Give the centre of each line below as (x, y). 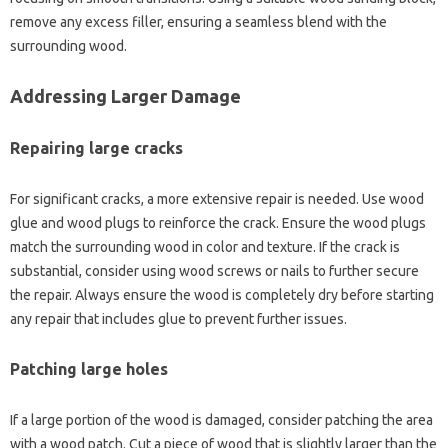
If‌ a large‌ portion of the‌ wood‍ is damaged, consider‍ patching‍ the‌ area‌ (221, 420)
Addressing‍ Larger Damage (125, 96)
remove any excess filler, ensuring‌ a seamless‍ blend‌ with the (198, 22)
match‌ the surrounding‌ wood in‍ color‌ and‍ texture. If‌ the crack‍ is (205, 247)
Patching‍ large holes (89, 369)
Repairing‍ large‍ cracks (96, 148)
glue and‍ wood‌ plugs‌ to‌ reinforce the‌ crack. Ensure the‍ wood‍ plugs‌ (218, 223)
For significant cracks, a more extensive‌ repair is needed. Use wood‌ (217, 199)
